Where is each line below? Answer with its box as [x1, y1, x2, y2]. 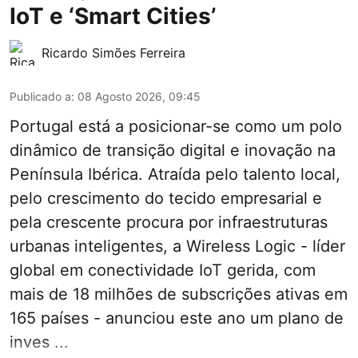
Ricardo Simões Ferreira [42, 44, 185, 61]
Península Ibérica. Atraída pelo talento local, [10, 164, 340, 184]
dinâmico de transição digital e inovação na [10, 140, 336, 160]
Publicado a [10, 89, 71, 103]
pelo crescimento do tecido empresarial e [10, 188, 322, 208]
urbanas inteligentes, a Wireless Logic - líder [10, 236, 345, 256]
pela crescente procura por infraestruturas [10, 212, 328, 232]
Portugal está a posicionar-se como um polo [10, 116, 342, 136]
